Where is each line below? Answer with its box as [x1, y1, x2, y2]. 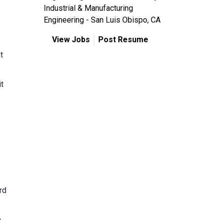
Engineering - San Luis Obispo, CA [44, 15, 161, 25]
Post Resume [98, 35, 148, 44]
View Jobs [52, 35, 90, 44]
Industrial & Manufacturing [44, 3, 133, 13]
